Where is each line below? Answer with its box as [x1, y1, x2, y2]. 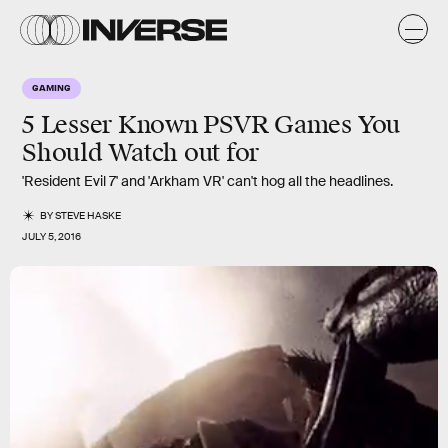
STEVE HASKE [55, 209, 122, 222]
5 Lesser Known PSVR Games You [22, 110, 401, 140]
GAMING [32, 81, 71, 93]
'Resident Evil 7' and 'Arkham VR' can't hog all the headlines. [22, 172, 393, 190]
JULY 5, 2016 [22, 230, 81, 243]
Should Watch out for [22, 138, 260, 168]
